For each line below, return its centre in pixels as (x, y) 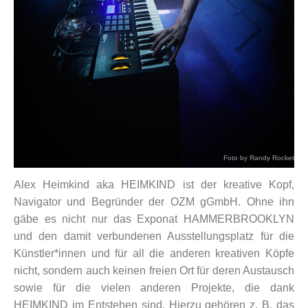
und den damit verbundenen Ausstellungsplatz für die (154, 236)
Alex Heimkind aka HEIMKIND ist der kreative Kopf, (154, 185)
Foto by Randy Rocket (259, 158)
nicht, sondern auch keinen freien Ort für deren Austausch (154, 271)
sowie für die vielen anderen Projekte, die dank (154, 288)
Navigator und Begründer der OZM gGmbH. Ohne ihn (154, 202)
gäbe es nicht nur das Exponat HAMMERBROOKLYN (154, 219)
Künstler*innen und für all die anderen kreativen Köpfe (154, 254)
